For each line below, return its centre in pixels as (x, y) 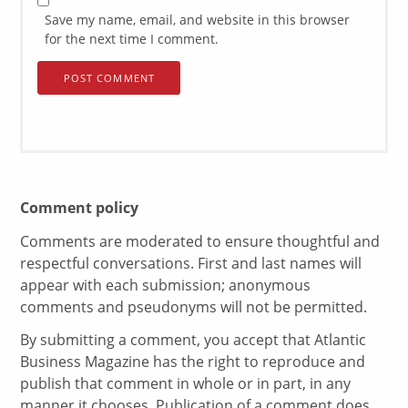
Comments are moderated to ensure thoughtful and (200, 241)
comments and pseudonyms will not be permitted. (194, 306)
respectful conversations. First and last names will (191, 263)
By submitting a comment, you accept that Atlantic (194, 340)
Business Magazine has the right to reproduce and (193, 362)
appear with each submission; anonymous (166, 285)
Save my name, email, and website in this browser (198, 19)
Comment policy (80, 207)
